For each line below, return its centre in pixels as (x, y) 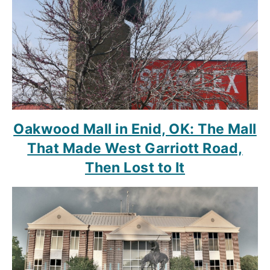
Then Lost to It (135, 168)
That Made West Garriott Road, (135, 149)
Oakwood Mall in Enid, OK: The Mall (135, 129)
